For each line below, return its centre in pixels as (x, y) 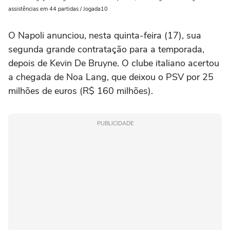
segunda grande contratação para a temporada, (106, 49)
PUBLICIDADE (115, 123)
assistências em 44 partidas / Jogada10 (58, 9)
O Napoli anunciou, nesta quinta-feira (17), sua (105, 35)
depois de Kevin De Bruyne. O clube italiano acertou (114, 63)
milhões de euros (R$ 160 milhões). (81, 91)
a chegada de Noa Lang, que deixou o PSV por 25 (111, 77)
